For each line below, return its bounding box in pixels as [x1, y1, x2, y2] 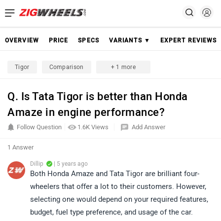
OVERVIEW [5, 37, 39, 44]
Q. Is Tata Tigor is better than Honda [7, 90, 188, 103]
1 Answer [7, 144, 34, 151]
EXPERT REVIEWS [160, 37, 217, 44]
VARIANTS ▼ [109, 37, 150, 44]
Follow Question [17, 123, 62, 131]
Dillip [30, 160, 43, 167]
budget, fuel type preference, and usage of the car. [30, 208, 193, 217]
